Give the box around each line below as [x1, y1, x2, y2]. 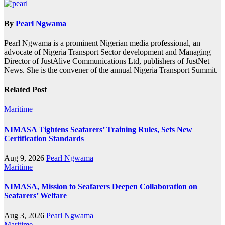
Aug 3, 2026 [4, 211, 46, 220]
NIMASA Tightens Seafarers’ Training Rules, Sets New [4, 125, 192, 134]
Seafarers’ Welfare [4, 191, 67, 200]
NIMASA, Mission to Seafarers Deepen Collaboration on [4, 182, 197, 191]
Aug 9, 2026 [4, 154, 46, 162]
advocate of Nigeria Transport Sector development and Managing [4, 47, 211, 56]
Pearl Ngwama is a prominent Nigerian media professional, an [4, 38, 200, 47]
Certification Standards [4, 134, 84, 143]
